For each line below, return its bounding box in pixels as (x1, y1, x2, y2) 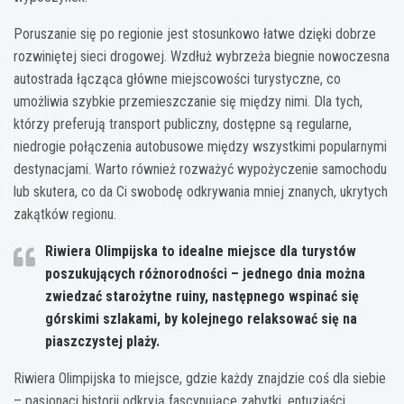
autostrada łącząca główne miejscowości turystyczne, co (14, 69, 341, 87)
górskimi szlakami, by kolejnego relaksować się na (45, 309, 357, 327)
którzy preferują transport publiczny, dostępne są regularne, (14, 115, 352, 133)
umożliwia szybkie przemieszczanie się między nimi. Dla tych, (14, 92, 363, 110)
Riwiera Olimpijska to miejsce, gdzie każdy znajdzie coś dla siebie (14, 369, 386, 387)
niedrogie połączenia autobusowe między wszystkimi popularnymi (14, 137, 387, 155)
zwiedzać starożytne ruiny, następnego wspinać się (45, 287, 359, 305)
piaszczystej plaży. (45, 332, 160, 350)
